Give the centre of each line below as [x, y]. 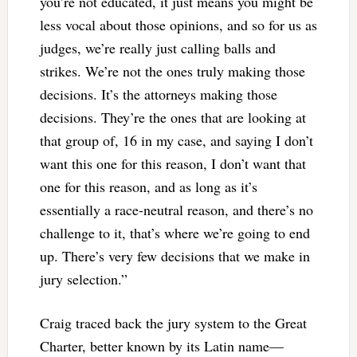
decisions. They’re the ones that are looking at [173, 118]
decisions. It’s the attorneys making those [158, 94]
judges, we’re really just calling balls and [157, 48]
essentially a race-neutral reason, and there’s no [176, 210]
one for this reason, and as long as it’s [148, 187]
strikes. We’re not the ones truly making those [172, 71]
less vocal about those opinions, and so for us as [178, 25]
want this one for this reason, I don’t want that [173, 164]
